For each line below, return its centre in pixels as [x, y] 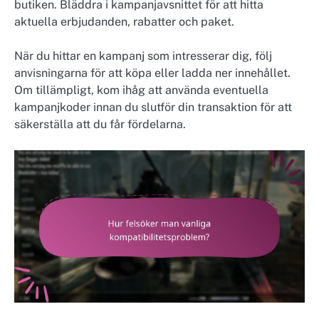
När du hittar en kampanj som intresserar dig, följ [143, 56]
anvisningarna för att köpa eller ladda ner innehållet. [152, 73]
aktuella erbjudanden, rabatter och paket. [124, 21]
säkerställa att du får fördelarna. [100, 124]
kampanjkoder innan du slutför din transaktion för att [153, 107]
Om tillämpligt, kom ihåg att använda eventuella [141, 90]
